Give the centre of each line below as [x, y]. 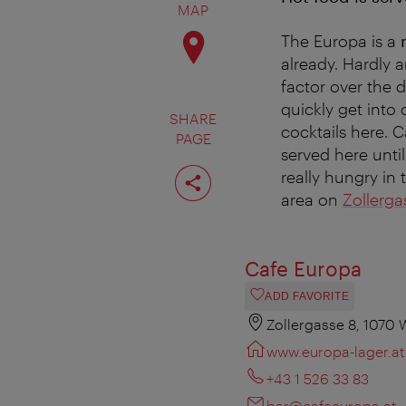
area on [312, 199]
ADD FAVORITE [307, 296]
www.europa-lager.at [335, 351]
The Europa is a [341, 40]
